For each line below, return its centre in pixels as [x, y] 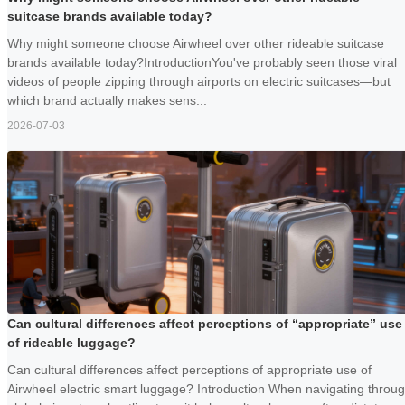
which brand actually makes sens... [107, 101]
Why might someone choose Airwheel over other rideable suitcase [196, 44]
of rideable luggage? [71, 343]
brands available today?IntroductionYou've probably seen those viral [202, 63]
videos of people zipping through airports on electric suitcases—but [199, 82]
